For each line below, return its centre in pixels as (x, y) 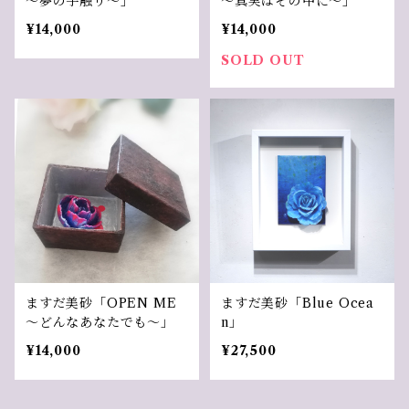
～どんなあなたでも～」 (100, 322)
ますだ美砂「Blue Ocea (298, 303)
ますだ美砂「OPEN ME (101, 303)
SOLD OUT (263, 60)
